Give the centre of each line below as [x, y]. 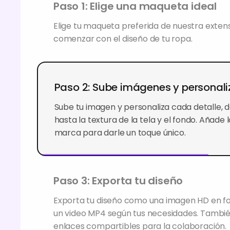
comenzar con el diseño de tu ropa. [123, 39]
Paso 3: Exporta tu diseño [117, 180]
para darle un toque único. [105, 132]
